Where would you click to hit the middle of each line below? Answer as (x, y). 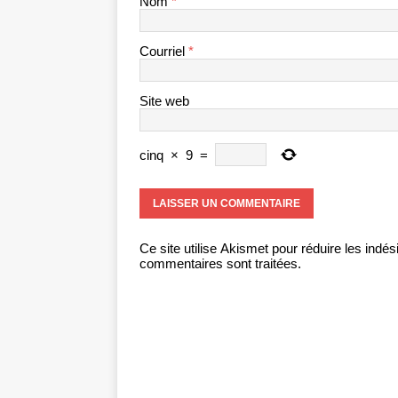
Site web (164, 101)
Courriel (164, 52)
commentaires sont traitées (219, 264)
